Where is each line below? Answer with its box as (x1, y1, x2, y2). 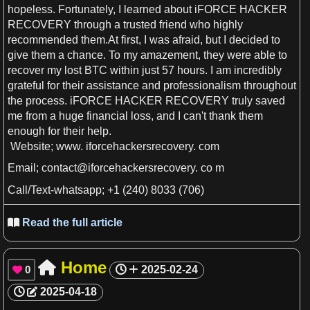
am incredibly (213, 64, 282, 76)
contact (42, 162, 77, 174)
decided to (226, 33, 280, 46)
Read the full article (19, 217, 122, 229)
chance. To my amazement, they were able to (64, 48, 287, 61)
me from (8, 109, 50, 122)
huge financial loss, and (56, 109, 178, 122)
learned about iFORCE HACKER (121, 3, 287, 15)
